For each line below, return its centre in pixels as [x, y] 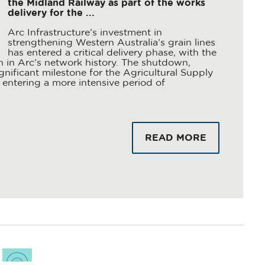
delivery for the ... [51, 13]
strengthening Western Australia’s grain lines [111, 43]
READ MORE [175, 138]
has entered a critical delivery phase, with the [112, 53]
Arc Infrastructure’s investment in [85, 33]
